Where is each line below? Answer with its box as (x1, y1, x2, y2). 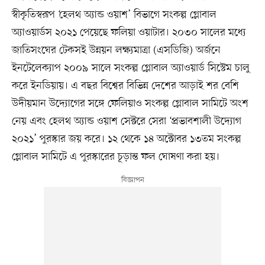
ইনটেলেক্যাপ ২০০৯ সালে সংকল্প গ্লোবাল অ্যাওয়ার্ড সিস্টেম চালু (11, 61, 250, 76)
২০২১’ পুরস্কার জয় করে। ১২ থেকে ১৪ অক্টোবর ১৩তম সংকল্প (11, 132, 241, 147)
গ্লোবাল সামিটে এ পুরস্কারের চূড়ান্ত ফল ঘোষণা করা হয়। (11, 150, 219, 164)
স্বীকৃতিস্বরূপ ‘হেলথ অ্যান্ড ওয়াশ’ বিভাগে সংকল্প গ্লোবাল (11, 8, 216, 22)
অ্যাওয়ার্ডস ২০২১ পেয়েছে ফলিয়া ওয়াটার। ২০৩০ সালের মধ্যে (11, 25, 246, 40)
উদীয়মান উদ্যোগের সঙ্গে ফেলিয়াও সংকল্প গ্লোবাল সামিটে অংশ (11, 96, 248, 111)
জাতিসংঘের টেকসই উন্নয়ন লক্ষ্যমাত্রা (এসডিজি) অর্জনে (11, 43, 221, 58)
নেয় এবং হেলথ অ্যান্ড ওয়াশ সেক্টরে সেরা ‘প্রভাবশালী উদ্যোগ (11, 114, 241, 129)
